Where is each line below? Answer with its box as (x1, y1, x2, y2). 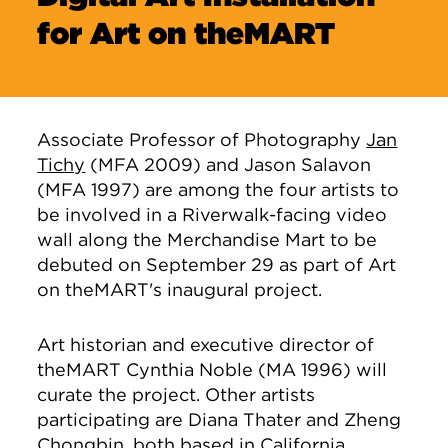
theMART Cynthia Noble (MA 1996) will (37, 359, 388, 380)
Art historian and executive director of (37, 334, 375, 355)
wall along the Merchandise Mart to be (37, 229, 378, 250)
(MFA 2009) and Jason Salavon (85, 154, 372, 175)
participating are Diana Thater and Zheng (37, 409, 402, 430)
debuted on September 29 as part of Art (37, 254, 397, 275)
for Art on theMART (37, 15, 336, 51)
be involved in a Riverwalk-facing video (37, 204, 388, 225)
